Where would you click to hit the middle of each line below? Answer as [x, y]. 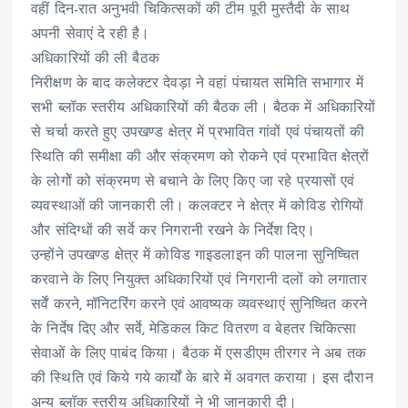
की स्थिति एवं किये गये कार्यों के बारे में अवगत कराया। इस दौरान [202, 378]
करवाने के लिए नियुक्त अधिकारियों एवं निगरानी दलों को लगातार [199, 280]
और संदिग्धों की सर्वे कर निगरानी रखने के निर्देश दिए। [173, 231]
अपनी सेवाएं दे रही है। [91, 34]
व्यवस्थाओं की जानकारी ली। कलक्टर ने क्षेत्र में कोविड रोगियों [198, 206]
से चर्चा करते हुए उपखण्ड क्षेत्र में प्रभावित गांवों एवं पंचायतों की [198, 133]
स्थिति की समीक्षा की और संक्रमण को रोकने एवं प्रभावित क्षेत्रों [200, 157]
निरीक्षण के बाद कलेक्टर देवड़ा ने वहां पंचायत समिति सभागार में [197, 83]
